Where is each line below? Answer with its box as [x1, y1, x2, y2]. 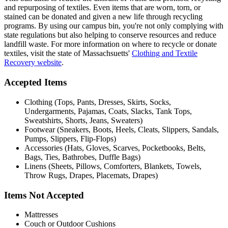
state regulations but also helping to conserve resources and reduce [4, 31, 216, 40]
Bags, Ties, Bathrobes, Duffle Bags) [24, 152, 140, 161]
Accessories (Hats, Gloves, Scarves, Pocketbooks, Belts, [24, 143, 206, 152]
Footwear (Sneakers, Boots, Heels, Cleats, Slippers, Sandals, [24, 125, 219, 134]
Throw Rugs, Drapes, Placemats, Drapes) [24, 170, 158, 180]
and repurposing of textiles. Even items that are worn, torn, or [4, 3, 201, 12]
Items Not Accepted [4, 189, 84, 201]
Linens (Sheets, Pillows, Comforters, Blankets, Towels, [24, 161, 202, 170]
